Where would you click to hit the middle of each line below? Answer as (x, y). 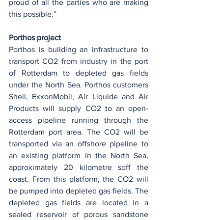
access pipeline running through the (79, 120)
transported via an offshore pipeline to (79, 143)
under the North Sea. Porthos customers (79, 84)
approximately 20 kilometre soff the (79, 167)
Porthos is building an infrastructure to (79, 49)
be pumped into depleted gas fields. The (79, 191)
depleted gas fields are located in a (79, 202)
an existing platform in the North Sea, (79, 155)
